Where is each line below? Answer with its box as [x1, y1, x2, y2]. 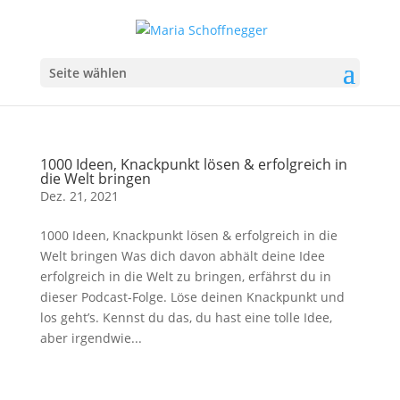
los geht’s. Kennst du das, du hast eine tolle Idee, [39, 308, 332, 326]
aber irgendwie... [39, 329, 142, 346]
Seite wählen [48, 63, 127, 81]
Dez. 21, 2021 [39, 187, 119, 204]
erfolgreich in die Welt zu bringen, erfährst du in [39, 267, 331, 285]
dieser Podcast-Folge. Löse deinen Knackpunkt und [39, 287, 345, 305]
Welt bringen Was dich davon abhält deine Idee [39, 246, 325, 264]
